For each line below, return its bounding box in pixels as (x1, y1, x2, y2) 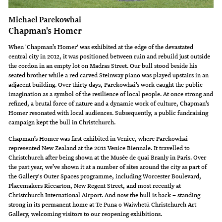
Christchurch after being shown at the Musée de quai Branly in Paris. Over (8, 152, 207, 162)
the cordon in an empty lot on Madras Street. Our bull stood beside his (8, 60, 198, 70)
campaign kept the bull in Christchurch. (8, 116, 116, 127)
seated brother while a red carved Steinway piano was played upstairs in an (8, 69, 209, 80)
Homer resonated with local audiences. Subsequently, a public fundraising (8, 107, 209, 117)
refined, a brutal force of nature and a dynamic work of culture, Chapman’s (8, 98, 210, 108)
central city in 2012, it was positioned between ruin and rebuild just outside (8, 51, 211, 61)
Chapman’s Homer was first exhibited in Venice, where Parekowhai (8, 133, 188, 143)
